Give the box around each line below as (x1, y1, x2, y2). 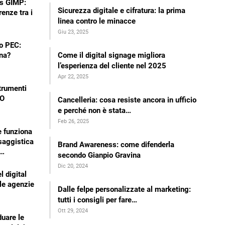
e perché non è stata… (58, 105, 132, 115)
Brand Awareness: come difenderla (58, 140, 175, 149)
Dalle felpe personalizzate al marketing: (58, 184, 191, 194)
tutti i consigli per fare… (58, 195, 138, 204)
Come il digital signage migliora (58, 50, 166, 60)
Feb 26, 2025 (58, 118, 89, 125)
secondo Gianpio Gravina (58, 150, 141, 160)
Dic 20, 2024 (58, 162, 88, 169)
